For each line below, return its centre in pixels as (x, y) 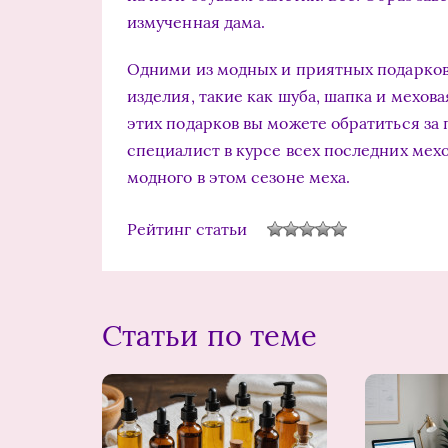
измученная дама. (196, 22)
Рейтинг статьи (187, 228)
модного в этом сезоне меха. (239, 177)
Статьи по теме (210, 335)
